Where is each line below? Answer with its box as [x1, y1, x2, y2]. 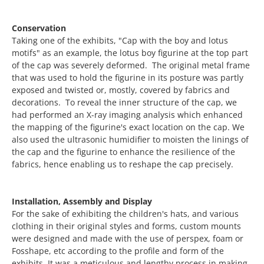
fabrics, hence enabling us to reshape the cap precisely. [12, 158, 233, 170]
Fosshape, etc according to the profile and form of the [12, 245, 224, 256]
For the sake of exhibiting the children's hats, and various [12, 207, 239, 219]
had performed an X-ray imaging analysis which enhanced [12, 108, 243, 120]
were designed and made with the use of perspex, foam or [12, 232, 243, 244]
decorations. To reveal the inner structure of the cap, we [12, 96, 237, 108]
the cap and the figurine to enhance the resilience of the [12, 146, 235, 157]
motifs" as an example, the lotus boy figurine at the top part [12, 47, 248, 58]
